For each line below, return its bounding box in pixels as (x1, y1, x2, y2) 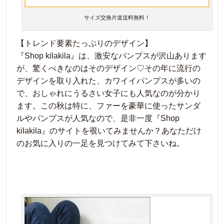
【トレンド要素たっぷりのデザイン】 (16, 38, 152, 47)
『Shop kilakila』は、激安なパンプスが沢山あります (16, 51, 206, 60)
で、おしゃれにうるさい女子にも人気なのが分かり (16, 88, 200, 97)
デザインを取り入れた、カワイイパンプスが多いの (16, 76, 200, 85)
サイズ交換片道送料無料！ (84, 14, 150, 20)
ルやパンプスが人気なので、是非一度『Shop (16, 113, 179, 122)
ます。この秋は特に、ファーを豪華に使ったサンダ (16, 101, 200, 110)
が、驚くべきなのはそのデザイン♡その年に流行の (16, 63, 200, 72)
